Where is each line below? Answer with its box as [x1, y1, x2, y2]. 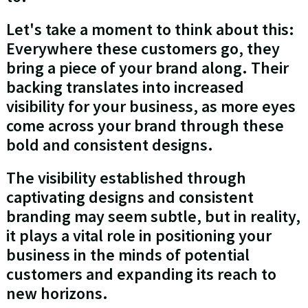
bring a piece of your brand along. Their [5, 57, 289, 79]
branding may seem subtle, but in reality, [5, 206, 300, 228]
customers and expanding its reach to [5, 263, 276, 285]
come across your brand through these [5, 115, 284, 137]
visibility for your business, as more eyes [5, 96, 296, 118]
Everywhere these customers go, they [5, 38, 280, 60]
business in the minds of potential [5, 244, 250, 266]
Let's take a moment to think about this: [5, 19, 294, 41]
